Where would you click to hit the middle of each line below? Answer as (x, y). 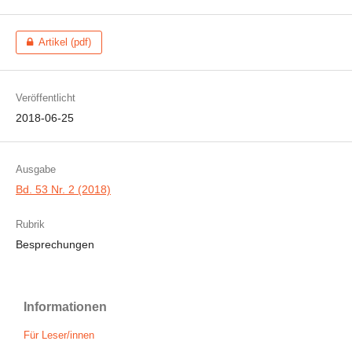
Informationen (65, 307)
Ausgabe (36, 169)
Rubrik (30, 224)
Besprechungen (55, 244)
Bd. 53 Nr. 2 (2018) (63, 189)
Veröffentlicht (46, 98)
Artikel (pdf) (65, 42)
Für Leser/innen (59, 335)
